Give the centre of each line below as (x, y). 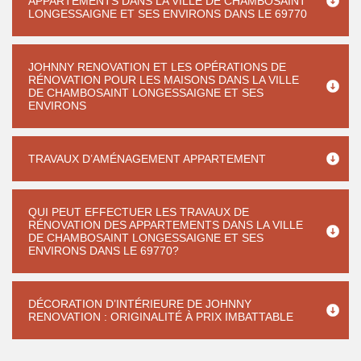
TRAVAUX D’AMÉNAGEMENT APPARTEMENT (147, 159)
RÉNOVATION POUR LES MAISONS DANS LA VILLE (164, 80)
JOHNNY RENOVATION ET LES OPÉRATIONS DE (157, 67)
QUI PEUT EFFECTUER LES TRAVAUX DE (139, 212)
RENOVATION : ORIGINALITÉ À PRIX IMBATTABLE (161, 317)
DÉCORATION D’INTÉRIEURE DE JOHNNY (140, 304)
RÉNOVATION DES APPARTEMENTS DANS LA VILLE (166, 225)
